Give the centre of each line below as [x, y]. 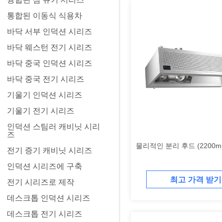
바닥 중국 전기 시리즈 [46, 79]
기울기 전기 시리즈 [41, 111]
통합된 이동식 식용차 [45, 16]
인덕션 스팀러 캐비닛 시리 [54, 127]
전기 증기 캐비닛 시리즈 [50, 150]
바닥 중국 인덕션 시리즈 [50, 63]
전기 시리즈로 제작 [41, 182]
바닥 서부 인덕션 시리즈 [50, 31]
